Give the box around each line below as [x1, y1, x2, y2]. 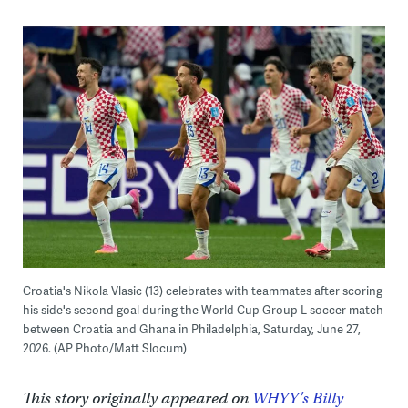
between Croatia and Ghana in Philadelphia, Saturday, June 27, [22, 321, 361, 338]
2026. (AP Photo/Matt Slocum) [22, 340, 187, 357]
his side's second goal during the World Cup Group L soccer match [22, 301, 383, 319]
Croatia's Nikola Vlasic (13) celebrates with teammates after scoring [22, 282, 382, 300]
